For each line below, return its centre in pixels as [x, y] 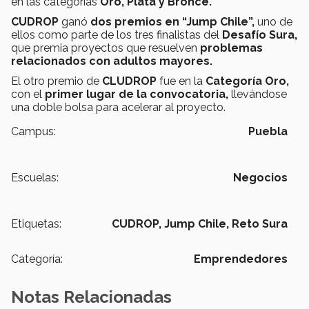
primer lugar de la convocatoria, [137, 94]
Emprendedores [241, 259]
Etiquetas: [36, 223]
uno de [273, 21]
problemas [231, 48]
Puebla [268, 131]
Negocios [260, 177]
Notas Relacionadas [91, 297]
